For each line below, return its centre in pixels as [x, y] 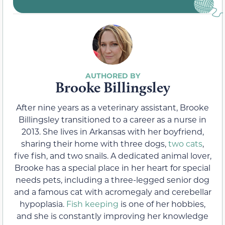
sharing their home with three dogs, [95, 143]
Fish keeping [92, 203]
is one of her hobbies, [162, 203]
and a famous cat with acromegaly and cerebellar [113, 191]
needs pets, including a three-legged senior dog [113, 179]
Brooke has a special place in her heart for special [113, 167]
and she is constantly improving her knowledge [113, 215]
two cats [185, 143]
